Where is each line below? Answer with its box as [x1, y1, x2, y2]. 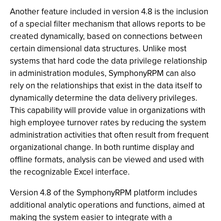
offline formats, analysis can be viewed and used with [10, 153, 204, 166]
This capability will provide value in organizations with [10, 104, 205, 116]
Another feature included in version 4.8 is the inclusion [10, 5, 208, 18]
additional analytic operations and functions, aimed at [10, 199, 205, 211]
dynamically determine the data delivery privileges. [10, 92, 197, 104]
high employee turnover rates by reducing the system [10, 116, 206, 129]
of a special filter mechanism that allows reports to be [10, 18, 206, 30]
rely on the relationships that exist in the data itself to [10, 79, 202, 92]
